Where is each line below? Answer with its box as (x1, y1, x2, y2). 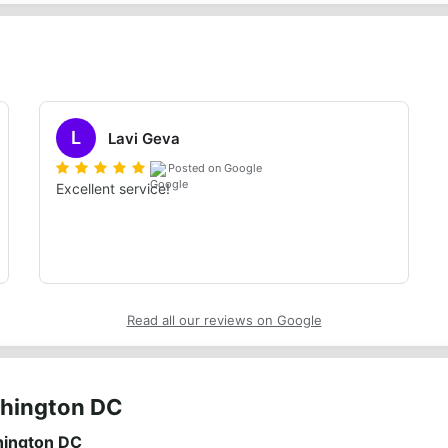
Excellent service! (56, 180, 171, 197)
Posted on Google (168, 160, 263, 175)
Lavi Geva (108, 128, 181, 148)
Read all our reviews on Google (126, 312, 322, 328)
